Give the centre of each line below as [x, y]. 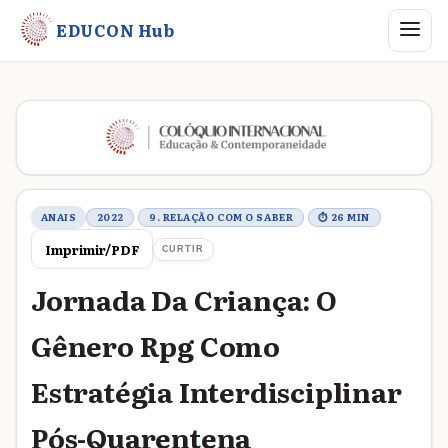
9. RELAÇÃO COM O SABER [221, 216]
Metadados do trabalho [145, 203]
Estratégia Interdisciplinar [216, 390]
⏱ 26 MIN [344, 216]
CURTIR [182, 248]
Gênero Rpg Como [156, 344]
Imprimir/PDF [91, 249]
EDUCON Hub [115, 29]
